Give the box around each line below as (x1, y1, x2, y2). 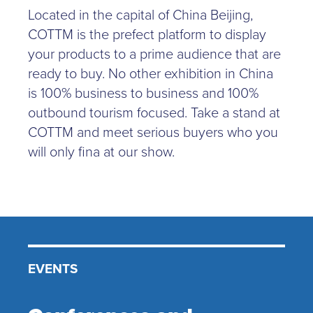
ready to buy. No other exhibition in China (28, 63, 273, 82)
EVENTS (28, 259, 78, 278)
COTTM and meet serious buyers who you (28, 122, 278, 141)
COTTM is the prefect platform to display (28, 24, 266, 43)
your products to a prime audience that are (28, 43, 281, 63)
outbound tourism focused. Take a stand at (28, 102, 280, 122)
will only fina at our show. (28, 141, 175, 161)
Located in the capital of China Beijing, (28, 4, 253, 24)
